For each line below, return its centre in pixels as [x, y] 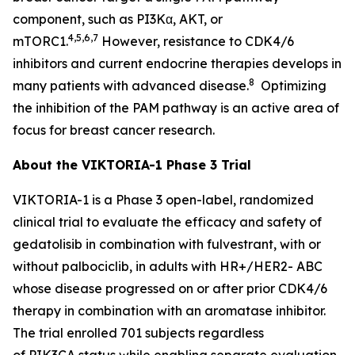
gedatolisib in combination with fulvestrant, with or [167, 244]
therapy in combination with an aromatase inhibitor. [169, 310]
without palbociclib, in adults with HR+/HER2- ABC [168, 266]
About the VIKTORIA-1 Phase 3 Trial [132, 164]
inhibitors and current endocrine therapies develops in [177, 63]
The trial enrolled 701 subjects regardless [138, 332]
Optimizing [290, 85]
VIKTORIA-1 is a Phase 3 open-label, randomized [163, 199]
